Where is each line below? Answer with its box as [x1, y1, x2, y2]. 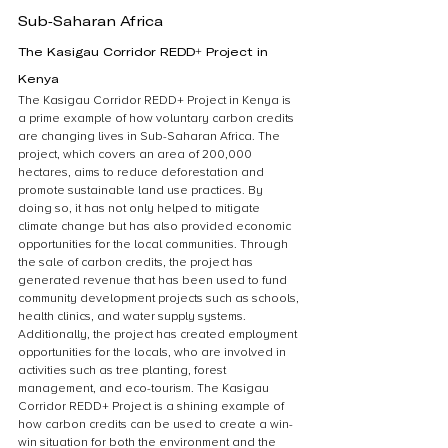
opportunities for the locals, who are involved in [18, 345, 289, 360]
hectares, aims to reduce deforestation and [18, 165, 267, 180]
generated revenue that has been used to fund [18, 273, 290, 288]
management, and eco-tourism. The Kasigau [18, 381, 272, 396]
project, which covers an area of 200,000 [18, 147, 255, 162]
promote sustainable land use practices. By [18, 183, 266, 198]
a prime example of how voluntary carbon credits [18, 111, 297, 126]
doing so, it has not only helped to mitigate [18, 201, 263, 216]
